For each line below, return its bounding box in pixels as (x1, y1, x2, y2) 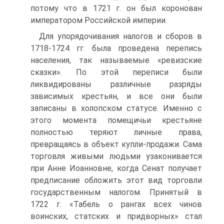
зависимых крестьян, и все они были (30, 91, 202, 101)
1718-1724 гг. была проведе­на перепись (30, 43, 202, 53)
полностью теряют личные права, (30, 127, 202, 137)
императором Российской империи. (30, 15, 167, 25)
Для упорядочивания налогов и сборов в (39, 31, 202, 41)
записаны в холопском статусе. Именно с (30, 103, 202, 113)
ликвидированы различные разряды (30, 79, 202, 89)
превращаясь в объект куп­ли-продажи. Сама (30, 139, 202, 149)
